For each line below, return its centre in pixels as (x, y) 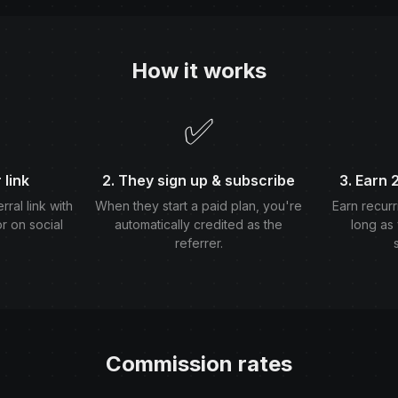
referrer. (199, 243)
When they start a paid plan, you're (199, 206)
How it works (199, 71)
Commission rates (199, 364)
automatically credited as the (199, 225)
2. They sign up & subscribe (199, 181)
